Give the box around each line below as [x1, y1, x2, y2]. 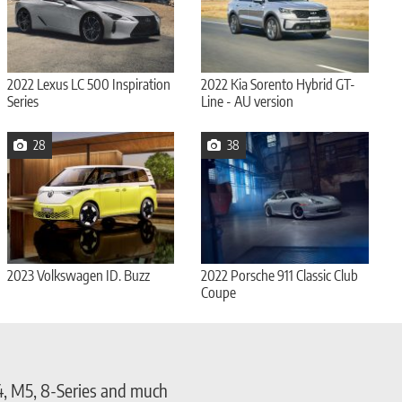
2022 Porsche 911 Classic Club [201, 266, 359, 284]
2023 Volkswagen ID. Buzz [6, 266, 150, 284]
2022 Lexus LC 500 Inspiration [6, 74, 170, 93]
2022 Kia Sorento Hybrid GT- [201, 74, 356, 93]
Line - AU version [201, 92, 294, 110]
